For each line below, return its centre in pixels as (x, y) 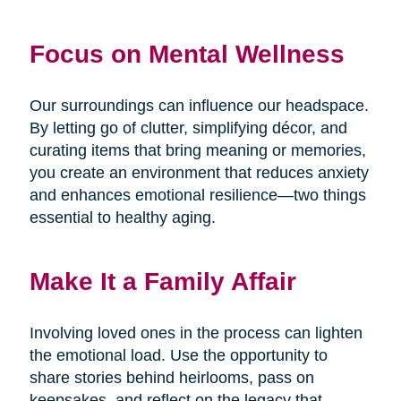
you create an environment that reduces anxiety (199, 173)
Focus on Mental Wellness (187, 54)
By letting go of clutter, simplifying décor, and (188, 128)
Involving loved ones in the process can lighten (196, 333)
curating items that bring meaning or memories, (197, 151)
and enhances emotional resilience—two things (197, 196)
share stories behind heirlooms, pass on (171, 378)
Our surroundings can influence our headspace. (199, 106)
